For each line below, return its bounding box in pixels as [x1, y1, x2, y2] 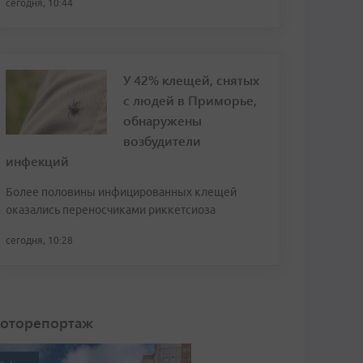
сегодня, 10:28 [6, 235, 73, 246]
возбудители [123, 132, 201, 149]
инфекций [6, 152, 69, 169]
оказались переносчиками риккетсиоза [6, 203, 216, 216]
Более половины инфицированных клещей [6, 186, 237, 199]
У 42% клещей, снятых [123, 71, 259, 88]
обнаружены [123, 112, 202, 129]
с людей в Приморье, [123, 92, 257, 109]
